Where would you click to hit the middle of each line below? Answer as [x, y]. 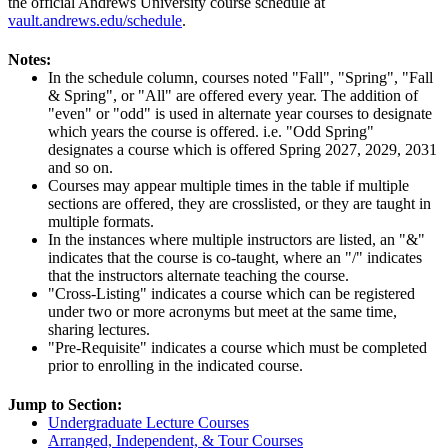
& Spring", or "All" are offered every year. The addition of [233, 96]
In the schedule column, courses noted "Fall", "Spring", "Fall [240, 78]
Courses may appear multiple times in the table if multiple [228, 186]
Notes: [29, 60]
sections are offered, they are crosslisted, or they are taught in [239, 204]
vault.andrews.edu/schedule [95, 20]
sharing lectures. [99, 330]
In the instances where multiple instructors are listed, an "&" [236, 240]
